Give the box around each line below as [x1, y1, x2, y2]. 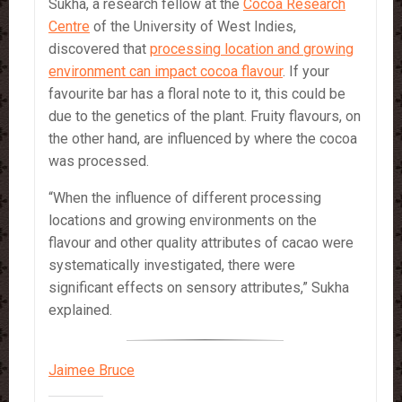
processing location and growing [150, 39, 354, 57]
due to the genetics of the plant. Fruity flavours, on [48, 107, 361, 125]
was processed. [48, 152, 149, 170]
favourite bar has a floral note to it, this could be [48, 84, 345, 102]
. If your [283, 62, 329, 80]
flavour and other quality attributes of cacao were [48, 233, 354, 251]
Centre [48, 17, 90, 35]
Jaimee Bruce [48, 361, 135, 379]
